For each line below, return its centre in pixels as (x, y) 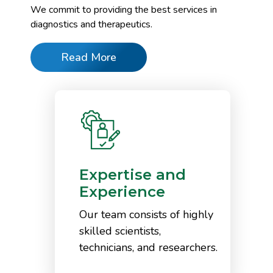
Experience (122, 191)
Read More (89, 57)
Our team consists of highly (146, 214)
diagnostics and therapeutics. (91, 24)
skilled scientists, (120, 231)
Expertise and (133, 174)
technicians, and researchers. (148, 247)
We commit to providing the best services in (124, 9)
